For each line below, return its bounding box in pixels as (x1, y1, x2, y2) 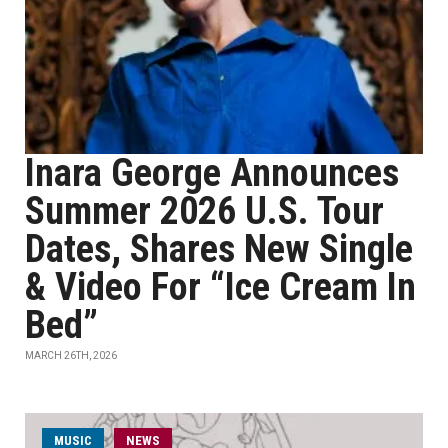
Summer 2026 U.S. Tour (25, 189, 384, 233)
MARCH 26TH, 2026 (25, 350, 117, 361)
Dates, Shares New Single (25, 227, 413, 271)
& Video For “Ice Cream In (25, 265, 416, 309)
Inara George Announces (25, 151, 399, 195)
